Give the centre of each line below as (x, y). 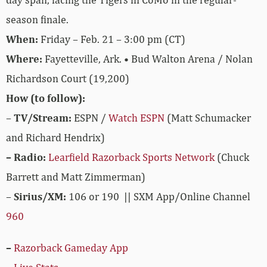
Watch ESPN (136, 118)
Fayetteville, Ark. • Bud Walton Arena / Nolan (148, 59)
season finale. (37, 20)
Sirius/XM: (40, 197)
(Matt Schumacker (208, 118)
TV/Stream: (43, 118)
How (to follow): (46, 98)
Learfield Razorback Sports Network (131, 157)
